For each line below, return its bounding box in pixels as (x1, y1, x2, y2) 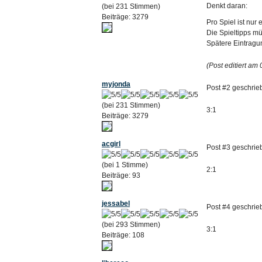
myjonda (102, 80, 130, 88)
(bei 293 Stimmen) (102, 220, 160, 229)
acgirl (102, 140, 120, 148)
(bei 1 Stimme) (102, 161, 148, 169)
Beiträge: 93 (102, 171, 140, 180)
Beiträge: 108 (102, 231, 144, 239)
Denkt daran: (206, 2, 247, 10)
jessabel (102, 199, 130, 208)
